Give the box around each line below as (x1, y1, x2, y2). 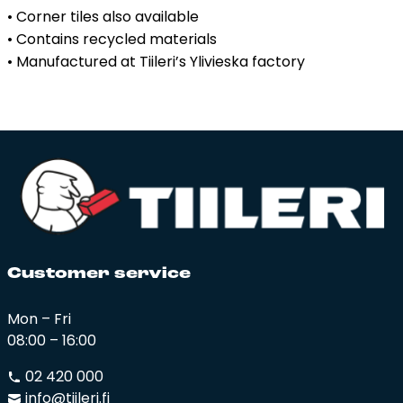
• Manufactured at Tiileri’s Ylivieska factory (7, 50, 305, 72)
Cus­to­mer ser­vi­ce (7, 264, 191, 282)
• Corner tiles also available (7, 5, 199, 27)
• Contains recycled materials (7, 28, 217, 49)
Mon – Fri (7, 308, 71, 329)
